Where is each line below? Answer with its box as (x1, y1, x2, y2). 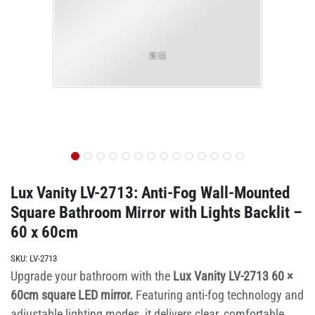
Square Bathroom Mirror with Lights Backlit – (11, 202, 302, 222)
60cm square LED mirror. (11, 288, 133, 302)
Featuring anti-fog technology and (133, 288, 304, 302)
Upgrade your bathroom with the (11, 269, 173, 283)
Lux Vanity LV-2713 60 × (173, 269, 292, 283)
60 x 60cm (11, 222, 78, 242)
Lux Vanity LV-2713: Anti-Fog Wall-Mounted (11, 183, 290, 202)
